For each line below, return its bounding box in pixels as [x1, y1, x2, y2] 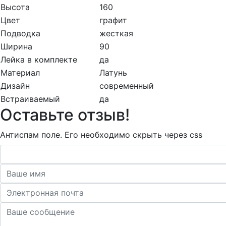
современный [99, 81, 154, 91]
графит [99, 15, 127, 26]
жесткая [99, 28, 133, 39]
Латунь [99, 68, 127, 78]
